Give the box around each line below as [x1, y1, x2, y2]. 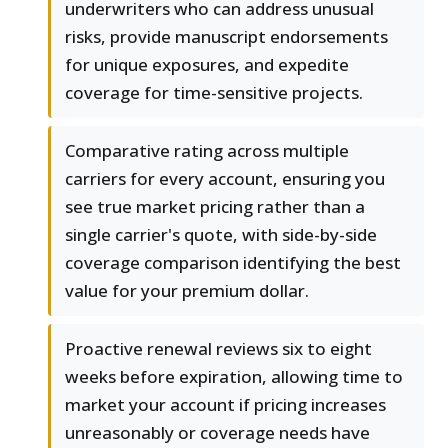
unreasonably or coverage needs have [65, 421, 370, 445]
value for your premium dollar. [65, 279, 309, 303]
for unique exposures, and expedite [65, 53, 349, 77]
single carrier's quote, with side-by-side [65, 223, 377, 247]
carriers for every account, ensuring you [65, 167, 385, 191]
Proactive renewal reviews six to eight [65, 337, 372, 361]
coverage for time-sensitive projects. [65, 81, 363, 105]
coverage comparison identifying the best [65, 251, 401, 275]
